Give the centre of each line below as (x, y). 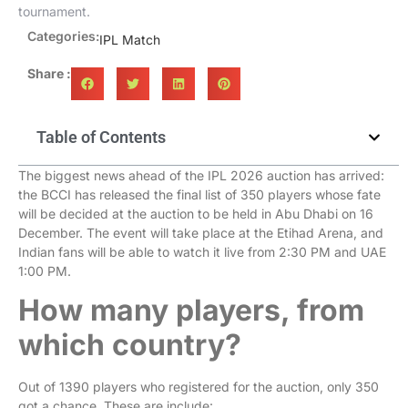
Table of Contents (101, 137)
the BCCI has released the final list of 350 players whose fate (199, 194)
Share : (49, 73)
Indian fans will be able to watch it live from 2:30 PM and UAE (202, 252)
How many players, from (191, 311)
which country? (130, 345)
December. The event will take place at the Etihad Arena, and (201, 233)
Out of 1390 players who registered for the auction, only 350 (199, 387)
